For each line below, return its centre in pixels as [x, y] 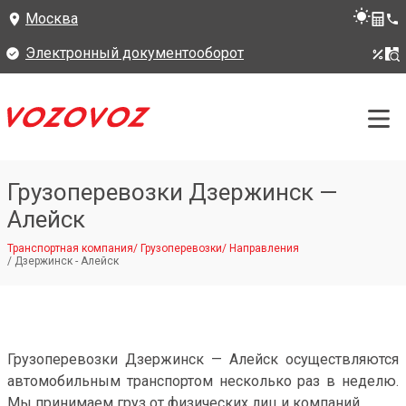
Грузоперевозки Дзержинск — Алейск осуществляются [203, 359]
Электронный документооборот [135, 53]
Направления [264, 248]
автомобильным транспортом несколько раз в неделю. [203, 381]
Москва [52, 19]
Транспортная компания [70, 248]
